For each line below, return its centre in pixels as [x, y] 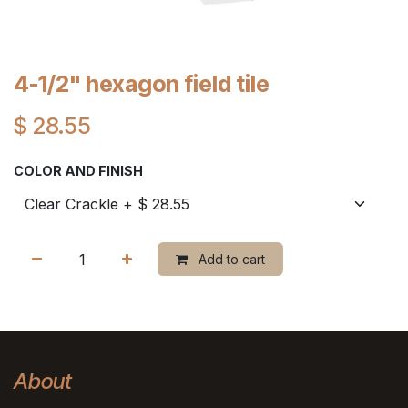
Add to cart [230, 260]
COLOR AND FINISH [78, 171]
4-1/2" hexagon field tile [142, 84]
